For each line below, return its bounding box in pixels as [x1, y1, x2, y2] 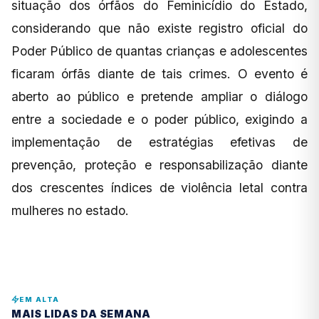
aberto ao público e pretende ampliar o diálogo [11, 88, 308, 104]
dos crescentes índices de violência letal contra [11, 179, 308, 195]
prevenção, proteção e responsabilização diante [11, 157, 308, 172]
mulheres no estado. [11, 202, 129, 218]
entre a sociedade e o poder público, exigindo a [11, 111, 308, 127]
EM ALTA [19, 295, 60, 303]
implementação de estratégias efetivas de [11, 134, 308, 150]
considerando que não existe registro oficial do [11, 20, 308, 36]
